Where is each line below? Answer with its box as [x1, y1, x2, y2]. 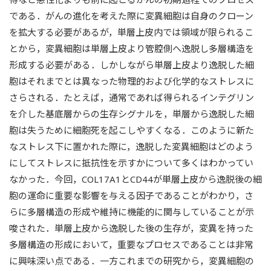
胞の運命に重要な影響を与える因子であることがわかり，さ [9, 189, 253, 202]
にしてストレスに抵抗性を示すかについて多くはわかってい [9, 157, 253, 169]
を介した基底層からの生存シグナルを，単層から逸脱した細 [9, 108, 254, 120]
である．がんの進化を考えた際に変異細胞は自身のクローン [9, 10, 253, 22]
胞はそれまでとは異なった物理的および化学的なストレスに [9, 75, 254, 88]
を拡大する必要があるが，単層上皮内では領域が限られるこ [9, 26, 253, 39]
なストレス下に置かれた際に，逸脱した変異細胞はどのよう [9, 140, 253, 153]
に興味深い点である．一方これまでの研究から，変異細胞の [9, 255, 254, 267]
